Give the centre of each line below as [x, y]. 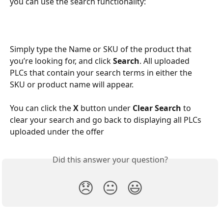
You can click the [41, 108]
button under [107, 108]
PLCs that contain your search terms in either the [102, 72]
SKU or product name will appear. [73, 84]
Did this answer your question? [110, 159]
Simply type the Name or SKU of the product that [102, 49]
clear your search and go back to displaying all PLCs [107, 120]
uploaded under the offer [57, 131]
